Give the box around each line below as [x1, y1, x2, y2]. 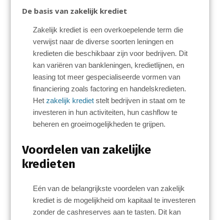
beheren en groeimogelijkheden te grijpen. [33, 120, 166, 129]
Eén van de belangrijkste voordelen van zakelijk [33, 184, 185, 192]
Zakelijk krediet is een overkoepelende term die [33, 26, 184, 34]
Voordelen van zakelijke [22, 142, 151, 157]
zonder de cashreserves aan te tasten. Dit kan [33, 207, 181, 216]
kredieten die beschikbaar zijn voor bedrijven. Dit [33, 49, 188, 58]
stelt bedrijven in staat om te [94, 96, 186, 105]
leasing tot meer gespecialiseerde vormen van [33, 73, 181, 82]
